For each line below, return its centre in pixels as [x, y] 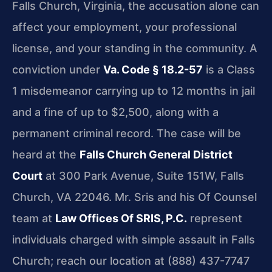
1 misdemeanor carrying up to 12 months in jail [134, 90]
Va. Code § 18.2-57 [153, 69]
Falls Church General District [156, 154]
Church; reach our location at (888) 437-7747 [131, 260]
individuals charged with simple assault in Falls [134, 239]
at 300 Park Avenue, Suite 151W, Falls [143, 175]
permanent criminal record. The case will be [127, 133]
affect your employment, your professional [124, 27]
